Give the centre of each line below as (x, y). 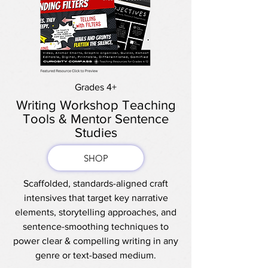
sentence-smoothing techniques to (96, 226)
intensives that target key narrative (96, 198)
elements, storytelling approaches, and (96, 212)
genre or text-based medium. (96, 255)
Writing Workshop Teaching (96, 105)
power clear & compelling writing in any (96, 241)
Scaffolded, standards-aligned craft (96, 183)
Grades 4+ (96, 87)
